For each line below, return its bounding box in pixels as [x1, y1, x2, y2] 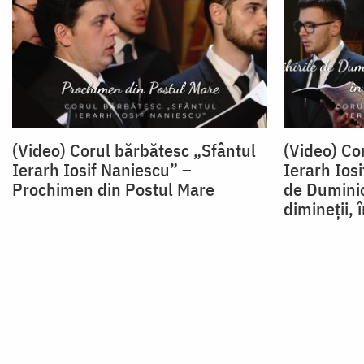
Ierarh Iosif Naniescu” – [12, 158, 192, 182]
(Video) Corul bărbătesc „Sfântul [12, 138, 256, 162]
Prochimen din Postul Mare [12, 177, 214, 201]
